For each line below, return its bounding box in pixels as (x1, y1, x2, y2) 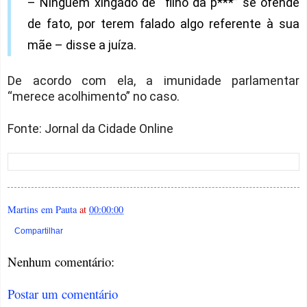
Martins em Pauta (8, 203, 77, 217)
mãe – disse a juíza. (27, 38, 136, 53)
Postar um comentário (8, 284, 118, 302)
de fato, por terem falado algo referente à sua (27, 16, 299, 32)
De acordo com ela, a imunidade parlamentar (8, 73, 299, 88)
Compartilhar (14, 226, 63, 236)
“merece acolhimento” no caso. (8, 89, 180, 104)
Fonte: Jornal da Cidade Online (8, 121, 173, 136)
